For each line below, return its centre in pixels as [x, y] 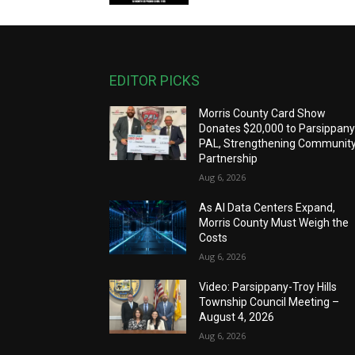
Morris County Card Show [263, 113]
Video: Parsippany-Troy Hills [268, 287]
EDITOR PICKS [155, 80]
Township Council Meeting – [269, 302]
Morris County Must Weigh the [274, 223]
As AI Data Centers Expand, [267, 208]
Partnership [229, 158]
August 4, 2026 [237, 317]
